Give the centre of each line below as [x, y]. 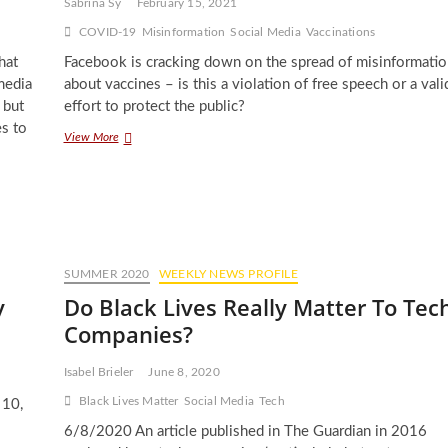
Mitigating [143, 190]
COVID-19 [107, 32]
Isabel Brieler [98, 372]
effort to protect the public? [154, 106]
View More [91, 137]
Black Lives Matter [128, 401]
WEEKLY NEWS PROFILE [228, 274]
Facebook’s [144, 136]
